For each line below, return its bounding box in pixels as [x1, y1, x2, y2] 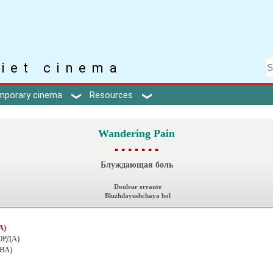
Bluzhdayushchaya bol [102, 192, 171, 199]
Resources [90, 89, 133, 101]
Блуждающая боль [100, 159, 173, 169]
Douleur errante [112, 183, 161, 190]
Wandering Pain [98, 127, 175, 140]
